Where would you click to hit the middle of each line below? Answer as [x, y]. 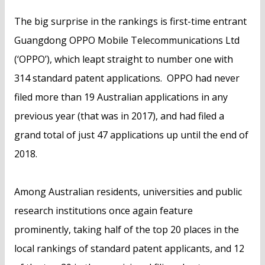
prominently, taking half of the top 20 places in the [127, 230]
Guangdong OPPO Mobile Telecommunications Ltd [127, 41]
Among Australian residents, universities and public [128, 192]
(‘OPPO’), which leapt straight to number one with [124, 59]
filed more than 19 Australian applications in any [121, 97]
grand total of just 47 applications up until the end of [131, 135]
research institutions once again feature [104, 211]
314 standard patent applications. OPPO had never [127, 78]
